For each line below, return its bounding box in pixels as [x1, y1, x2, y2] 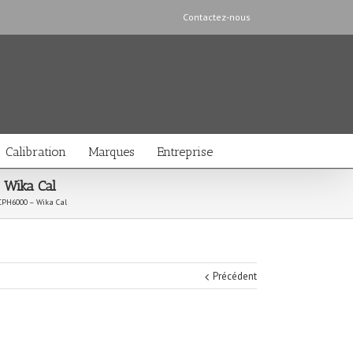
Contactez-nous [183, 11, 251, 23]
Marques [88, 144, 135, 159]
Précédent [213, 269, 257, 283]
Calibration [6, 144, 66, 159]
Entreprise [157, 144, 213, 159]
